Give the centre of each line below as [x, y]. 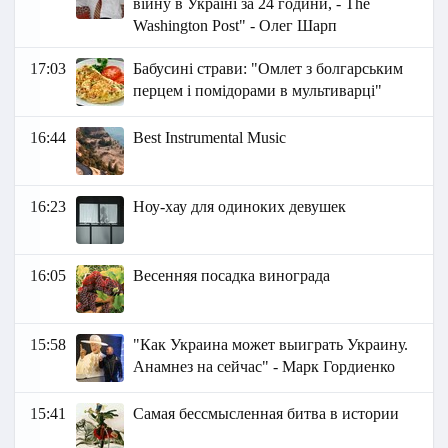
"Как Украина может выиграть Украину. [271, 345]
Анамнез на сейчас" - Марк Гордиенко [264, 367]
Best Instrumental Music [210, 138]
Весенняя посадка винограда [232, 276]
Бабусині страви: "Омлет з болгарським [268, 69]
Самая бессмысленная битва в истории [266, 414]
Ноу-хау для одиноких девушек [240, 207]
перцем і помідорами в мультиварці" [258, 91]
